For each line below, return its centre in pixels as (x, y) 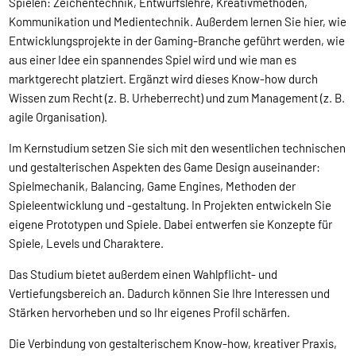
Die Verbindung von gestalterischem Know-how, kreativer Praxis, (173, 343)
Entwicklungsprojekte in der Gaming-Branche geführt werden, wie (177, 40)
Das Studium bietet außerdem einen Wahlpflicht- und (143, 274)
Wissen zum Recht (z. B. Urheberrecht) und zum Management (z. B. (177, 97)
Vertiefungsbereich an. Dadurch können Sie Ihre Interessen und (170, 293)
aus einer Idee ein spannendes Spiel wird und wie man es (153, 59)
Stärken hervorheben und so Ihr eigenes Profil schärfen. (151, 312)
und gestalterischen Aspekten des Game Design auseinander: (165, 166)
